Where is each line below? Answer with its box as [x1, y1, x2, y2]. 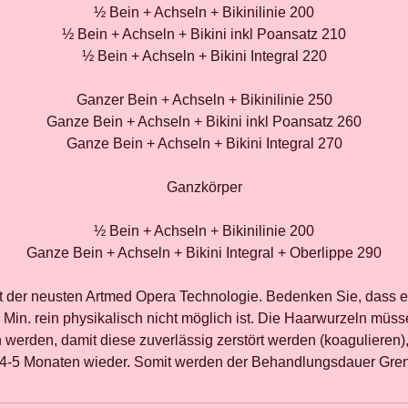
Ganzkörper [166, 179, 242, 195]
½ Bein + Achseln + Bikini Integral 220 [81, 48, 327, 64]
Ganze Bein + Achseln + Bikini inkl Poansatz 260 [46, 114, 362, 129]
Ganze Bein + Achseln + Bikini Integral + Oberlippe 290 [26, 245, 382, 260]
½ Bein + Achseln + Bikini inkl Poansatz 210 [62, 26, 346, 42]
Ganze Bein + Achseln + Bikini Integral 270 [66, 136, 342, 151]
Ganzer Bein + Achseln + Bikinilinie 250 [76, 92, 332, 107]
